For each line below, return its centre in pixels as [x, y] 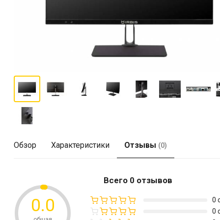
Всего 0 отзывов [138, 180]
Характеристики [80, 145]
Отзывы [141, 145]
